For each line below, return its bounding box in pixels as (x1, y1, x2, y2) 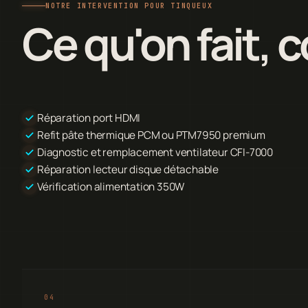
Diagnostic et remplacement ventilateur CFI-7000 (37, 144, 273, 159)
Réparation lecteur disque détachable (37, 162, 219, 177)
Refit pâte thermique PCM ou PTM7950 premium (37, 127, 265, 142)
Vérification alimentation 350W (37, 179, 185, 194)
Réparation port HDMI (37, 110, 141, 125)
